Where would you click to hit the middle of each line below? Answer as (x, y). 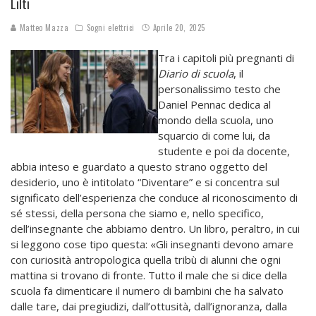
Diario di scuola (196, 74)
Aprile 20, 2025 (179, 28)
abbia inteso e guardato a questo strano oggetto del (139, 167)
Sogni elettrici (110, 28)
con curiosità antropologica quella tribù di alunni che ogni (146, 260)
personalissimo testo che (219, 89)
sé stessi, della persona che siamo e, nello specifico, (137, 213)
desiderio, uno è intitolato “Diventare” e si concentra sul (145, 182)
